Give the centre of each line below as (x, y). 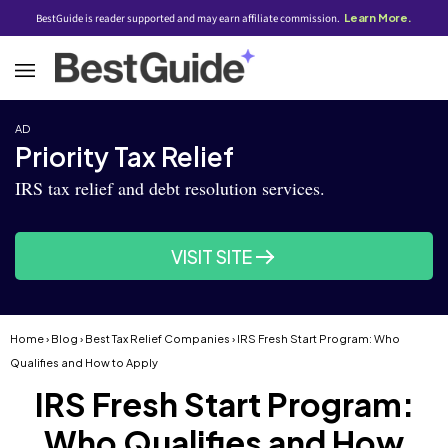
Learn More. (378, 17)
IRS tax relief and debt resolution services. (170, 188)
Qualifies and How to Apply (84, 362)
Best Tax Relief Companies (157, 338)
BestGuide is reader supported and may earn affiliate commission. (189, 18)
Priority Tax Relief (124, 156)
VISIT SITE (211, 256)
